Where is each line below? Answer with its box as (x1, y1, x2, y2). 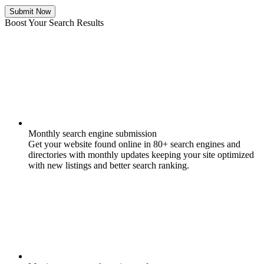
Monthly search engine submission (28, 128, 157, 138)
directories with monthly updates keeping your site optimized (28, 149, 254, 160)
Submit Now (9, 6, 51, 16)
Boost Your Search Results (5, 17, 104, 28)
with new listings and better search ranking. (28, 160, 189, 170)
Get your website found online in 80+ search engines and (28, 138, 240, 149)
